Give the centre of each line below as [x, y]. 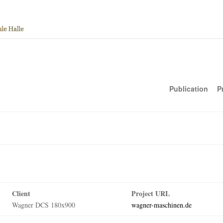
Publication [189, 89]
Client [21, 193]
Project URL [151, 193]
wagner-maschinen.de [162, 205]
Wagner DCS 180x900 [44, 205]
